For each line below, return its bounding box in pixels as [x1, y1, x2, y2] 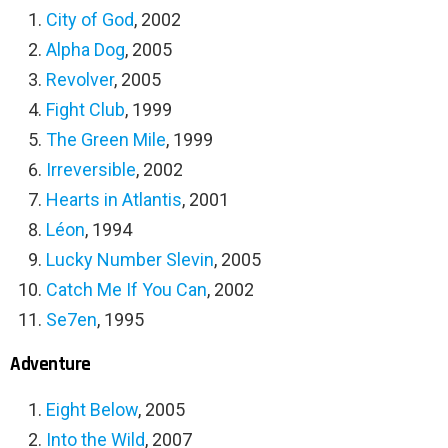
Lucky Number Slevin [46, 249, 214, 271]
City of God [46, 9, 134, 31]
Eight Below [46, 399, 138, 421]
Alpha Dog [46, 39, 125, 61]
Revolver [46, 69, 114, 91]
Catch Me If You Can [46, 279, 207, 301]
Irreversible [46, 159, 136, 181]
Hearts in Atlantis [46, 189, 182, 211]
